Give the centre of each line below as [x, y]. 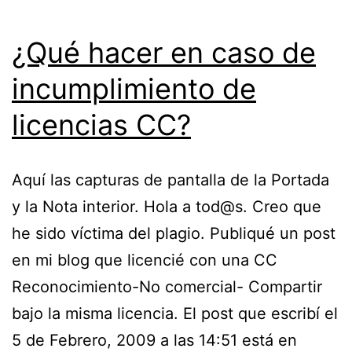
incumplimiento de [134, 88]
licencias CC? [101, 125]
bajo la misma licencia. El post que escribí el [175, 313]
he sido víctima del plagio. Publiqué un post [174, 233]
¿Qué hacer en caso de [164, 52]
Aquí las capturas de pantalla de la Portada [170, 180]
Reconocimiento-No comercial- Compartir [167, 286]
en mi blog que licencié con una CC [145, 260]
